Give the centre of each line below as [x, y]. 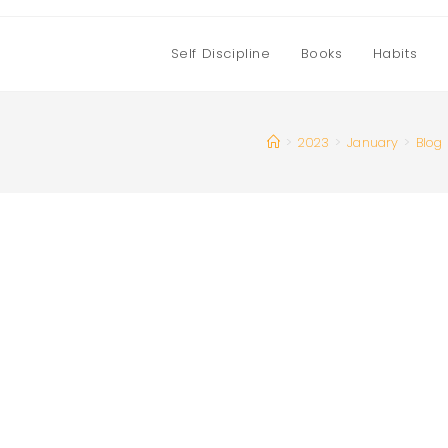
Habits [395, 53]
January [373, 142]
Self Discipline [220, 53]
